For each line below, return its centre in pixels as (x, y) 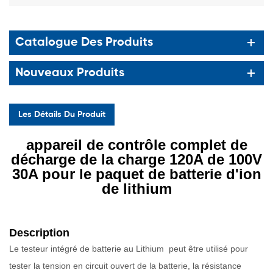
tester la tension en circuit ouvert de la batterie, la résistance (125, 265)
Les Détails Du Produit (62, 114)
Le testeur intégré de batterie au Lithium (88, 248)
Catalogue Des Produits (84, 42)
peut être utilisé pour (207, 248)
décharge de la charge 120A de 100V (136, 159)
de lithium (136, 188)
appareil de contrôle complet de (136, 144)
